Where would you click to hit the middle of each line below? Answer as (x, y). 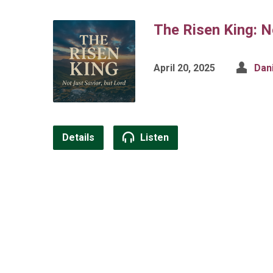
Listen (153, 137)
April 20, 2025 (184, 68)
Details (78, 137)
